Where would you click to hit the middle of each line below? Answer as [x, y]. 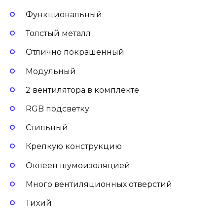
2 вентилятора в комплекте [82, 90]
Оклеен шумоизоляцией [78, 165]
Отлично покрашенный [75, 52]
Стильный [47, 128]
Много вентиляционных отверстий [99, 184]
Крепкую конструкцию [74, 147]
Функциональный [64, 15]
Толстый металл [58, 34]
